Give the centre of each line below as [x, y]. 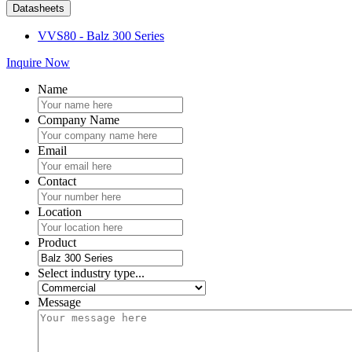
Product [57, 242]
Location [60, 211]
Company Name [79, 119]
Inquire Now [38, 62]
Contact [57, 181]
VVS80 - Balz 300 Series [101, 35]
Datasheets [38, 8]
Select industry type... [91, 273]
